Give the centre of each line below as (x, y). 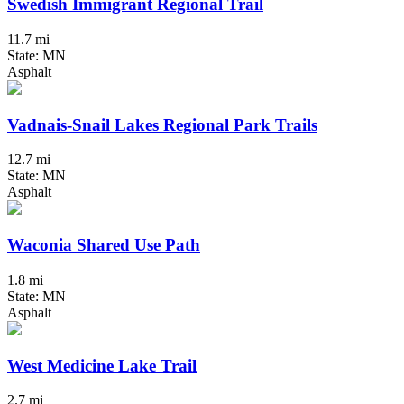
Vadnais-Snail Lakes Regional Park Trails (162, 124)
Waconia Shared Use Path (104, 245)
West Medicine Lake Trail (102, 365)
